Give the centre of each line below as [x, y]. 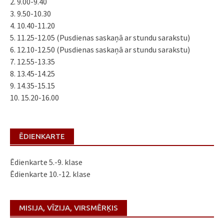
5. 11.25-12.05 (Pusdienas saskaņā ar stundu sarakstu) [100, 37]
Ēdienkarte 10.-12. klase [50, 174]
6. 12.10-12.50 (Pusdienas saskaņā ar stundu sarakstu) [100, 49]
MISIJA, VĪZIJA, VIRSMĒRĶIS [68, 207]
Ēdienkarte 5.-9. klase [46, 162]
